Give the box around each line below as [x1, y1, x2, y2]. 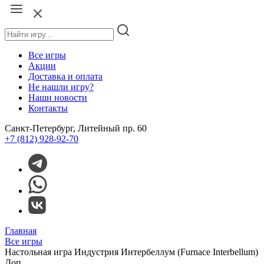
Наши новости [28, 93, 87, 103]
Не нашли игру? [28, 82, 94, 92]
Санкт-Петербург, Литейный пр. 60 [5, 123, 147, 133]
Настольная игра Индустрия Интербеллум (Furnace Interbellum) [5, 247, 258, 257]
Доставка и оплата [28, 71, 103, 81]
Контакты [28, 103, 68, 113]
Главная [5, 226, 37, 236]
